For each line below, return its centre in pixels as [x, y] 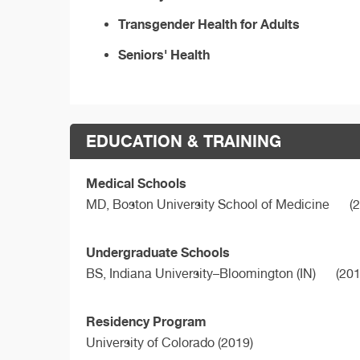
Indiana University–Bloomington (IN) [213, 273]
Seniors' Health [164, 55]
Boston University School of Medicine [221, 205]
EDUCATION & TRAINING [184, 141]
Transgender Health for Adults [209, 25]
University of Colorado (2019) [170, 342]
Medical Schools [136, 184]
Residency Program [146, 321]
